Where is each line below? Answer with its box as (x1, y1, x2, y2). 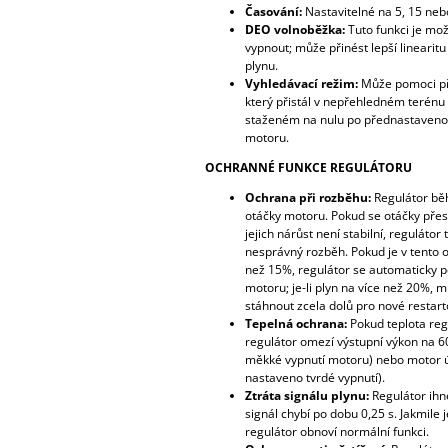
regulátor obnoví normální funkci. (244, 422, 429, 440)
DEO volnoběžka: (244, 20, 345, 38)
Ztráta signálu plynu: (244, 386, 369, 404)
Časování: (244, 2, 302, 20)
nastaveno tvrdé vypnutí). (244, 368, 385, 386)
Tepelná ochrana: (244, 314, 347, 332)
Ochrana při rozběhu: (244, 188, 371, 206)
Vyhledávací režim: (244, 74, 358, 92)
